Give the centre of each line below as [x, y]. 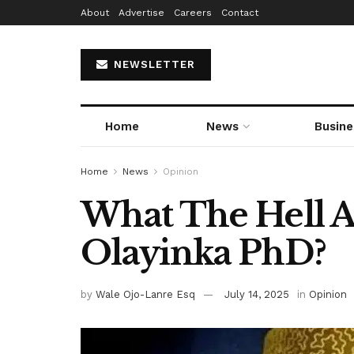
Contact [240, 13]
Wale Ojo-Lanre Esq [145, 294]
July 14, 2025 [257, 294]
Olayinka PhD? [203, 253]
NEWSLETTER [153, 64]
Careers [193, 13]
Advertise [141, 13]
